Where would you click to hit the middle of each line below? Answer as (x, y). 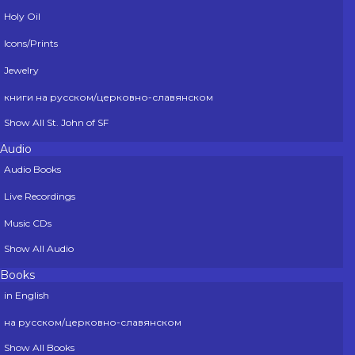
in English (27, 296)
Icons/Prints (31, 44)
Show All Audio (39, 249)
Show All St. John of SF (56, 123)
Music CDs (28, 223)
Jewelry (21, 71)
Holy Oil (22, 17)
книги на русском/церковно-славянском (109, 97)
